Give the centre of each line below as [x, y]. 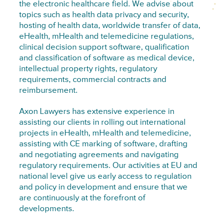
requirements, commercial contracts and [93, 80]
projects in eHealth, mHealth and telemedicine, [105, 133]
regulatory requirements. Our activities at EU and [108, 165]
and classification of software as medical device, [107, 58]
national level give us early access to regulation [105, 176]
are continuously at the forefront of [82, 198]
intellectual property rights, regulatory [88, 69]
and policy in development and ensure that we [103, 187]
